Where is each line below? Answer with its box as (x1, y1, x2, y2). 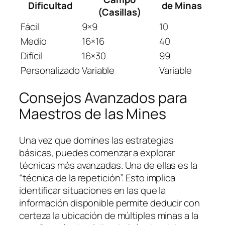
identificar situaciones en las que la (19, 183, 166, 197)
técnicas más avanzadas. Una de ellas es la (19, 158, 197, 172)
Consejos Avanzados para (19, 88, 187, 108)
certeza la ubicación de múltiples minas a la (19, 208, 198, 222)
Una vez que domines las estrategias (19, 133, 174, 147)
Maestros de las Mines (19, 104, 166, 124)
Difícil (21, 49, 43, 62)
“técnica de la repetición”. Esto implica (19, 171, 175, 184)
